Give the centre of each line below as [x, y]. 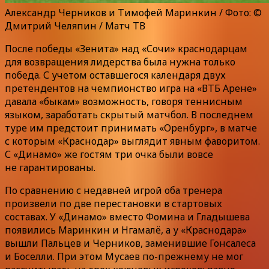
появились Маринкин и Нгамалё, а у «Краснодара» [126, 230]
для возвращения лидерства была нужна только [120, 62]
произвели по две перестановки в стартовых [113, 203]
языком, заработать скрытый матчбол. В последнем [129, 114]
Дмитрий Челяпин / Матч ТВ [75, 26]
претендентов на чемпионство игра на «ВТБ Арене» [131, 88]
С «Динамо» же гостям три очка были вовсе [109, 154]
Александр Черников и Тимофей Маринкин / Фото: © [133, 12]
